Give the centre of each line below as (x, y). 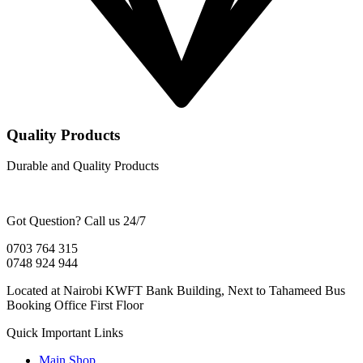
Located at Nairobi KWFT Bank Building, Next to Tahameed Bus (176, 291)
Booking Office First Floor (75, 305)
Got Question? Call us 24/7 (76, 221)
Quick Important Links (65, 333)
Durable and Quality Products (83, 166)
